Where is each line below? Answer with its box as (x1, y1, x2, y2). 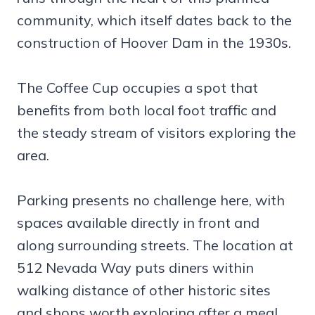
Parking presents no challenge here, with (17, 191, 285, 209)
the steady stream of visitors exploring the (17, 123, 296, 141)
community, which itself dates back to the (17, 11, 292, 29)
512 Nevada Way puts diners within (17, 258, 254, 276)
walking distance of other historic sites (17, 281, 271, 299)
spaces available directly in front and (17, 213, 259, 231)
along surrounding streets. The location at (17, 236, 293, 254)
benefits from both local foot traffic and (17, 101, 276, 119)
